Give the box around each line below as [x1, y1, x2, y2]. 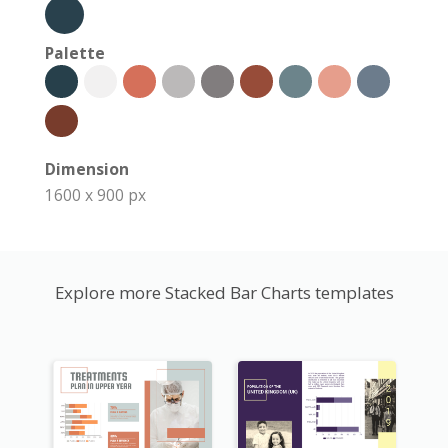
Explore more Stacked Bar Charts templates [54, 281, 394, 305]
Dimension [45, 158, 129, 181]
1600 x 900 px [45, 184, 146, 207]
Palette [45, 42, 105, 65]
